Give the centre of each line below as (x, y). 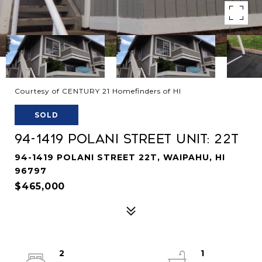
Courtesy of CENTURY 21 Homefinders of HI (98, 91)
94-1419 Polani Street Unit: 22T (127, 139)
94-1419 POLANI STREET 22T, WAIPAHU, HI (120, 157)
